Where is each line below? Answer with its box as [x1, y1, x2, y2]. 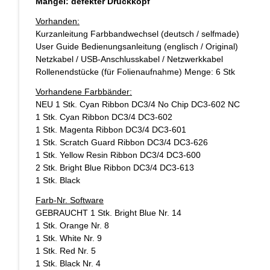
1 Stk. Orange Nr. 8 [36, 221, 109, 231]
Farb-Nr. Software [36, 195, 104, 206]
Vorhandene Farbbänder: [36, 87, 132, 97]
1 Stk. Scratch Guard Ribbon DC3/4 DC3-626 [36, 137, 208, 148]
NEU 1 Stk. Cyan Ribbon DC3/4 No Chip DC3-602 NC [36, 99, 240, 110]
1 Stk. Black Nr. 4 [36, 259, 101, 269]
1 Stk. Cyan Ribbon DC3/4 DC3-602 [36, 112, 172, 122]
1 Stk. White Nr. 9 [36, 233, 102, 243]
